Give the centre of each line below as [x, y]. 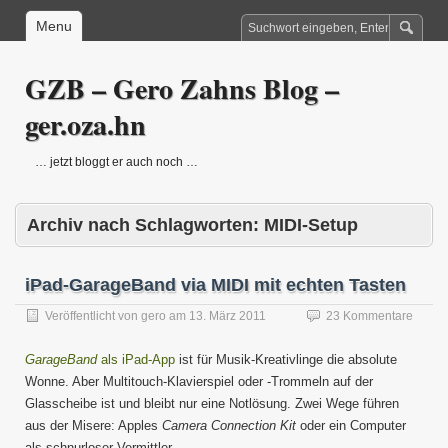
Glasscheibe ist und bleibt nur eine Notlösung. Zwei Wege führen [212, 403]
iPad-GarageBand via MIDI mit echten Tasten [215, 285]
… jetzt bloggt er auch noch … [116, 162]
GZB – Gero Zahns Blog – [182, 88]
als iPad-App [136, 359]
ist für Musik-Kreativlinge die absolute [286, 359]
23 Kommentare [369, 316]
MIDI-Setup [311, 225]
